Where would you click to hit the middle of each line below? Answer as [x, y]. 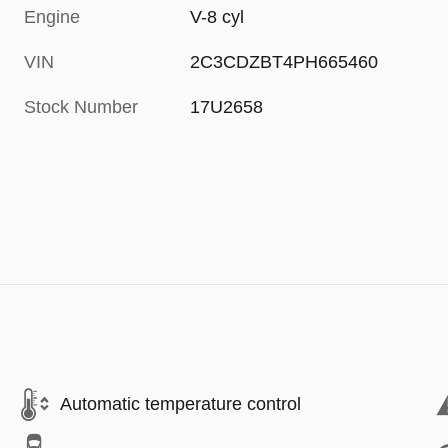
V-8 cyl [217, 16]
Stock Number [81, 106]
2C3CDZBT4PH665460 [284, 61]
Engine [52, 16]
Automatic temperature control [180, 404]
